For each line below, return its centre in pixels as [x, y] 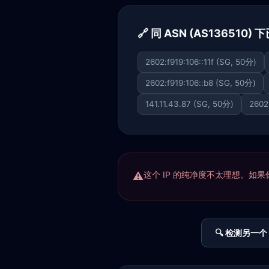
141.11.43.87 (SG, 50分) [189, 104]
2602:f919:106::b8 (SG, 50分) [201, 83]
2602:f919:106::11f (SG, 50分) [201, 62]
